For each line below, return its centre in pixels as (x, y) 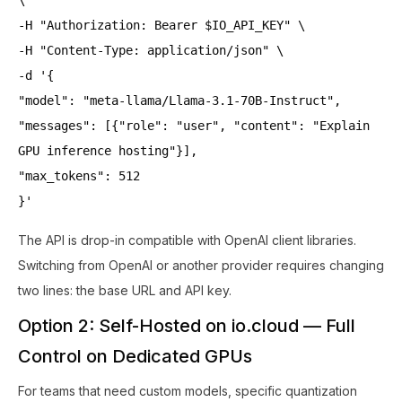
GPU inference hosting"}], (108, 150)
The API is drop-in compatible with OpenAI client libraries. (187, 240)
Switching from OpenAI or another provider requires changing (201, 265)
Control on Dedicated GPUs (135, 356)
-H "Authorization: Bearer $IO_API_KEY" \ (162, 25)
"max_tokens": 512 (79, 175)
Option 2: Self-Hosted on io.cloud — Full (187, 325)
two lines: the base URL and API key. (125, 290)
